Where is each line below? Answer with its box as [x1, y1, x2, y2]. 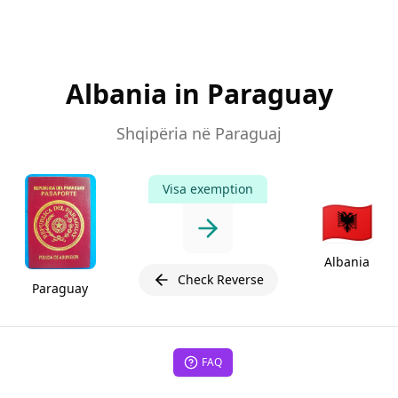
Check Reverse [177, 271, 264, 289]
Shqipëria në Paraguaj [116, 123, 282, 144]
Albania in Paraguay [65, 76, 333, 112]
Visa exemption [163, 180, 253, 198]
